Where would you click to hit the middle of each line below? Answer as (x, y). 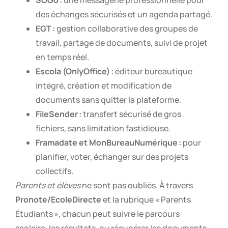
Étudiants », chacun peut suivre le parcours (97, 213)
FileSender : (59, 114)
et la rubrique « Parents (146, 199)
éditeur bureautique (153, 71)
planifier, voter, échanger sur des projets (112, 156)
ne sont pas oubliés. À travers (137, 185)
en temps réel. (62, 57)
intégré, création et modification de (104, 85)
